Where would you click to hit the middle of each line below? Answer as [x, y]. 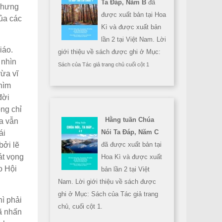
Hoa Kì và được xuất [132, 157]
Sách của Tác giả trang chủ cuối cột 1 [104, 64]
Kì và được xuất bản [131, 27]
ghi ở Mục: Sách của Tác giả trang [108, 194]
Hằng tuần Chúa [130, 120]
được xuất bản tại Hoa [134, 15]
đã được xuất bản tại [131, 144]
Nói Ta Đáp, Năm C [130, 132]
